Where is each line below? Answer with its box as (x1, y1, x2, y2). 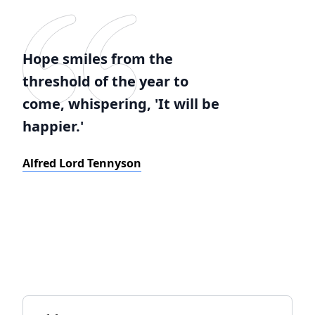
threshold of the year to (22, 72, 188, 91)
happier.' (22, 117, 84, 136)
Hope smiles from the (22, 49, 173, 68)
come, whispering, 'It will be (22, 94, 219, 113)
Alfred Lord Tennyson (22, 155, 141, 171)
